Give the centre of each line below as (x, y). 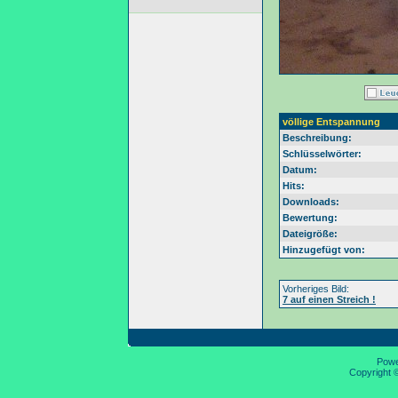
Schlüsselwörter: (322, 154)
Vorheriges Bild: (316, 289)
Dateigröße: (310, 234)
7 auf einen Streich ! (329, 299)
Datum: (300, 170)
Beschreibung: (317, 138)
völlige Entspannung (331, 122)
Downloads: (311, 202)
